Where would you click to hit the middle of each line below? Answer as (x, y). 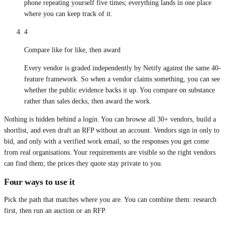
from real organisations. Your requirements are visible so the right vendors (110, 152)
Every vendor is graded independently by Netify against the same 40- (123, 68)
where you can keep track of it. (68, 14)
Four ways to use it (39, 182)
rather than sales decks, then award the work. (88, 101)
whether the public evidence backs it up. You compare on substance (120, 90)
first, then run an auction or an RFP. (55, 210)
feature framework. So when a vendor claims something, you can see (122, 79)
